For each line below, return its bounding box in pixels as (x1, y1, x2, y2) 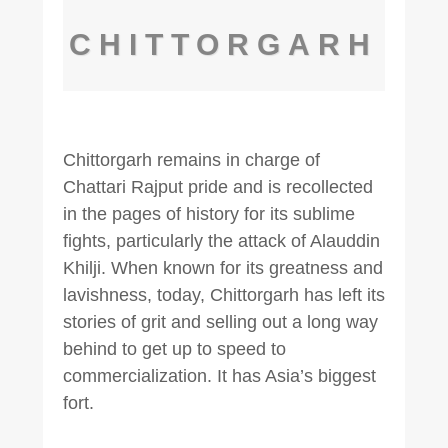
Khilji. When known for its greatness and (62, 258, 383, 279)
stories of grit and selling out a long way (62, 312, 378, 333)
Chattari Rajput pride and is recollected (62, 177, 373, 198)
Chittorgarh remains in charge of (62, 150, 320, 171)
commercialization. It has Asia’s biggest (62, 366, 376, 387)
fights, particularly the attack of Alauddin (62, 231, 380, 252)
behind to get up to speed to (62, 339, 286, 360)
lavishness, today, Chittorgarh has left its (62, 285, 385, 306)
